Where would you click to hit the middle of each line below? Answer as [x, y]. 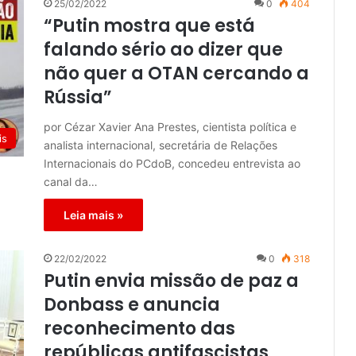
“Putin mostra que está [149, 26]
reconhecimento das [139, 329]
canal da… [71, 182]
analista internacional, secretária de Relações [161, 145]
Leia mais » [93, 215]
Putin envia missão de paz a [171, 281]
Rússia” [78, 98]
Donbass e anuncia [132, 305]
